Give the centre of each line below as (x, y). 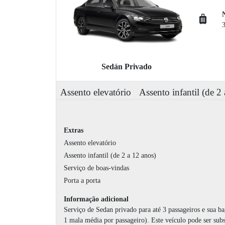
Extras (74, 131)
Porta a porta (82, 181)
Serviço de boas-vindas (96, 168)
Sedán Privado (127, 67)
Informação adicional (96, 199)
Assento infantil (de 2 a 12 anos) (110, 156)
